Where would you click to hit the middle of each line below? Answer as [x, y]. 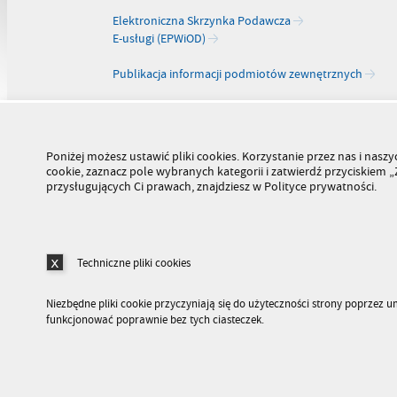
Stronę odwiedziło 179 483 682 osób [140, 369]
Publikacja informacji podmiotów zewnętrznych [238, 74]
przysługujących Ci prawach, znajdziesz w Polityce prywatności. [211, 186]
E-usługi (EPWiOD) [160, 38]
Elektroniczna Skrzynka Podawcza [202, 20]
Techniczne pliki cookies [133, 264]
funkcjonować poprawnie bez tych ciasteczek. [155, 320]
